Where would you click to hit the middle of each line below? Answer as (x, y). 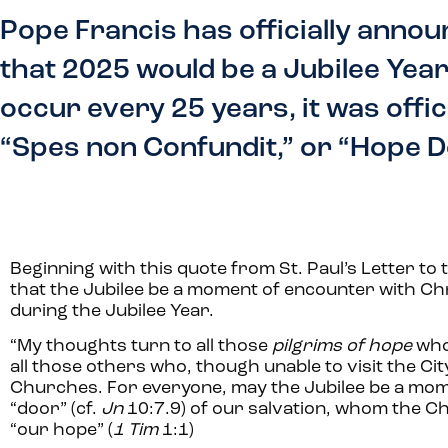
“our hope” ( (61, 431)
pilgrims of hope (344, 347)
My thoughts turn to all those (144, 347)
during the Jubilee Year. (114, 311)
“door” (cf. (55, 410)
